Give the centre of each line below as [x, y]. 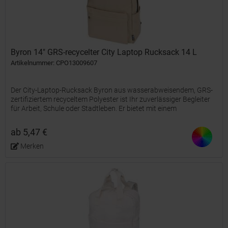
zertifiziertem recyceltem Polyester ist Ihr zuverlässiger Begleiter [111, 99]
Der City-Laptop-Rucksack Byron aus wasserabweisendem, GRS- [112, 90]
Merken [32, 146]
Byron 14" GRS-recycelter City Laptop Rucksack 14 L [104, 52]
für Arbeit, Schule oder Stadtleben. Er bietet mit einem [94, 109]
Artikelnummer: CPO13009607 [54, 63]
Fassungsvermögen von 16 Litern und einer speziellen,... [98, 118]
